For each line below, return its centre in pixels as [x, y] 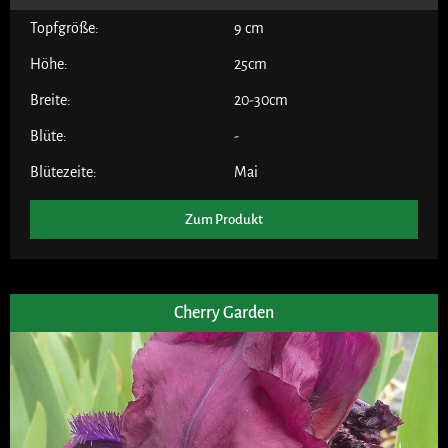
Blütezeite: [63, 171]
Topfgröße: [64, 27]
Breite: [50, 99]
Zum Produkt [224, 219]
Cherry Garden [224, 312]
